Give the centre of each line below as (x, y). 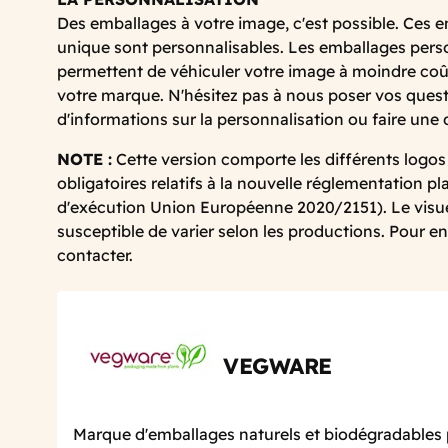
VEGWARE (277, 366)
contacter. (95, 254)
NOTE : (84, 158)
